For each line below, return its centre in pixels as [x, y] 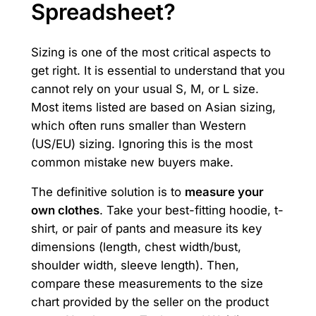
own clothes [65, 211]
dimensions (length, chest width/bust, [136, 247]
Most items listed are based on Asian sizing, [153, 107]
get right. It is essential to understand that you [158, 70]
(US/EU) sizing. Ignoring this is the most [141, 144]
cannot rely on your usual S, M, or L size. [145, 89]
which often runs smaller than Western [138, 125]
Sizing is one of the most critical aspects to [151, 52]
